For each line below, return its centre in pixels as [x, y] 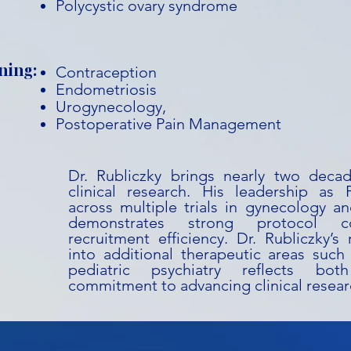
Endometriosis [106, 89]
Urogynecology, [111, 107]
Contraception [106, 72]
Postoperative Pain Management [168, 124]
